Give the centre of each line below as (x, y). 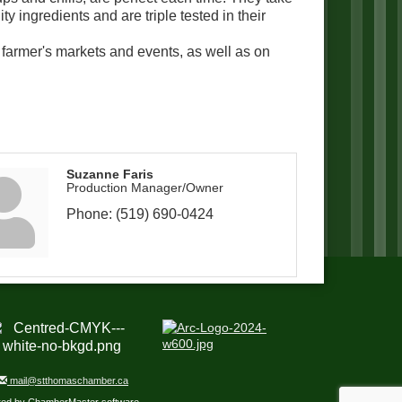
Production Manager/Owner (145, 188)
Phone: (90, 214)
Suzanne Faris (110, 174)
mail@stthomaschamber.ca (68, 380)
